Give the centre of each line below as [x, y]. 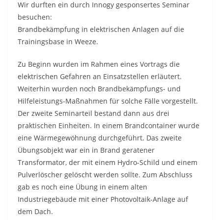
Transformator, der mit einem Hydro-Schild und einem [108, 162]
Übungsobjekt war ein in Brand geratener [86, 150]
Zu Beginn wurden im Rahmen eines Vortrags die [99, 64]
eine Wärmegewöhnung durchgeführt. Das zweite [100, 138]
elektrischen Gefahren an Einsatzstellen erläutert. [100, 76]
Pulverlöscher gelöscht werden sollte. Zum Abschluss [105, 175]
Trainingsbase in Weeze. [58, 41]
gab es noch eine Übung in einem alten [82, 187]
